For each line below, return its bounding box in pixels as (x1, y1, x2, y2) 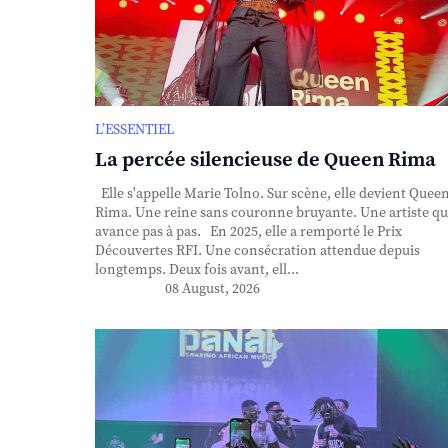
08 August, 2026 (164, 279, 260, 298)
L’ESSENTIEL (94, 120, 174, 139)
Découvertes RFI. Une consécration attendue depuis (94, 241, 420, 260)
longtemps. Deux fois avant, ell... (94, 260, 299, 279)
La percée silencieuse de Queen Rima (94, 147, 436, 173)
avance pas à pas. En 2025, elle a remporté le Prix (94, 222, 402, 241)
